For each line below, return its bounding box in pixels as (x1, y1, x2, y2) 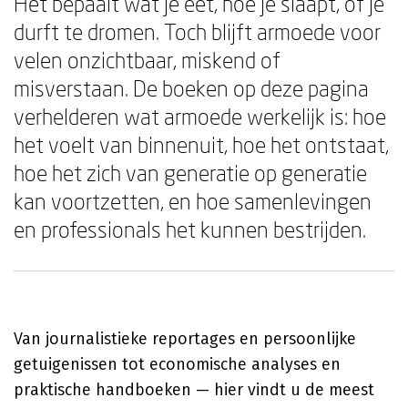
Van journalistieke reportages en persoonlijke (14, 329, 356, 349)
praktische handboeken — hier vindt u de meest (14, 380, 374, 400)
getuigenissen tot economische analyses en (14, 354, 341, 374)
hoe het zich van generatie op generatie (14, 159, 367, 186)
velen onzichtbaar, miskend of (14, 46, 280, 73)
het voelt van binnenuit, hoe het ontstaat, (14, 131, 389, 158)
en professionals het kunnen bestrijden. (14, 216, 366, 242)
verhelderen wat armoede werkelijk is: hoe (14, 103, 386, 129)
